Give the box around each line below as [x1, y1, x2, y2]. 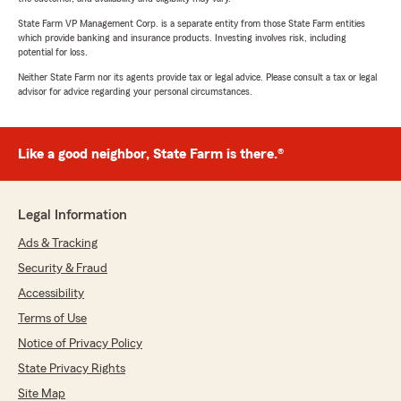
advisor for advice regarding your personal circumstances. [18, 86, 252, 98]
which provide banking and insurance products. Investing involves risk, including [18, 32, 346, 44]
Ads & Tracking [18, 237, 98, 251]
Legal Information [18, 208, 127, 223]
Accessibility [18, 287, 84, 301]
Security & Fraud [18, 262, 107, 276]
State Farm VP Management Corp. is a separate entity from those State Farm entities [18, 18, 365, 30]
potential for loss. [18, 47, 88, 58]
